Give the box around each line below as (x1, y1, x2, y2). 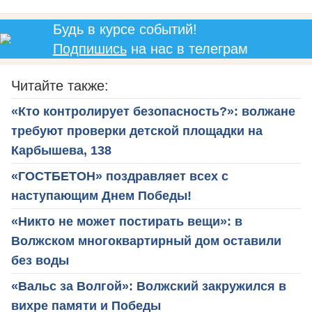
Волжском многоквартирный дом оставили (11, 234, 281, 249)
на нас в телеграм (126, 41, 248, 57)
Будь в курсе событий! (52, 22, 197, 38)
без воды (11, 253, 69, 268)
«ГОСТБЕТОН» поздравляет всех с (11, 169, 228, 184)
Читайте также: (11, 78, 109, 94)
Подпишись (52, 41, 127, 57)
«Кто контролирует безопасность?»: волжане (11, 104, 295, 119)
